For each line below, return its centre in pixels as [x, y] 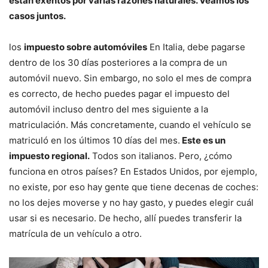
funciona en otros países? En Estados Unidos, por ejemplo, [133, 172]
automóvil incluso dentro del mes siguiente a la [109, 109]
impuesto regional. [49, 156]
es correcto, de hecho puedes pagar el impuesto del [119, 94]
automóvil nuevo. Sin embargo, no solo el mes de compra [130, 78]
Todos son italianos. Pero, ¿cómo [161, 156]
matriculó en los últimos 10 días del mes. [95, 141]
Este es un [203, 141]
